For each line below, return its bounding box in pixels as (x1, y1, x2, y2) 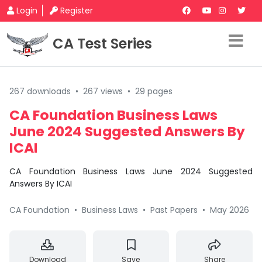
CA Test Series (53, 34, 152, 53)
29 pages (135, 85, 173, 97)
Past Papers (150, 204, 198, 216)
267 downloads (9, 85, 71, 97)
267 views (83, 85, 123, 97)
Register (60, 5, 93, 16)
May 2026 (210, 204, 249, 216)
